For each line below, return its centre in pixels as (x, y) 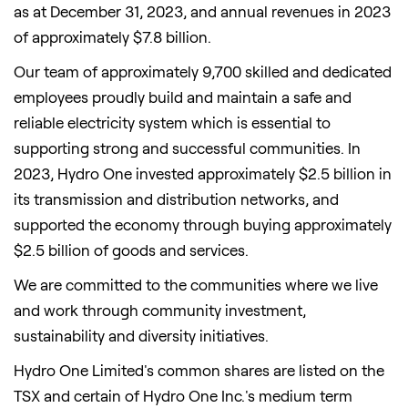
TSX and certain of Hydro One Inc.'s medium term (183, 396)
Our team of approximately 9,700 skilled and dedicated (203, 71)
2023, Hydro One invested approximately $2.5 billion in (203, 173)
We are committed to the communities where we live (196, 285)
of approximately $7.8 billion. (112, 37)
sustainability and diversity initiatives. (145, 336)
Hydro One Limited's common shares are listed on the (199, 370)
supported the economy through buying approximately (203, 224)
